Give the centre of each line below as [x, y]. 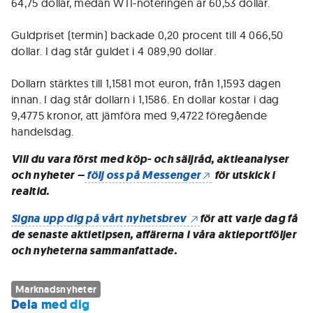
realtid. [30, 191]
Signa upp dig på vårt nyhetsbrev [100, 218]
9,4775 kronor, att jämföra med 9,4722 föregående [139, 115]
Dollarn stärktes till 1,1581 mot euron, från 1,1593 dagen [146, 83]
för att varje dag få [248, 218]
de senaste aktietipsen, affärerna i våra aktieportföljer [154, 234]
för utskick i [243, 175]
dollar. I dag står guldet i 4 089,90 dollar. [114, 51]
